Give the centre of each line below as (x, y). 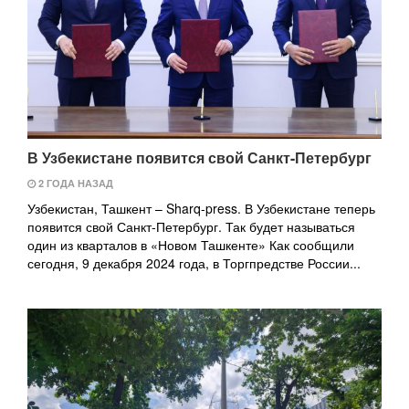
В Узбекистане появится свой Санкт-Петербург (199, 158)
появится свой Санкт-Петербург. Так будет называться (191, 227)
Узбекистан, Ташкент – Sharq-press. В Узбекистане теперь (201, 209)
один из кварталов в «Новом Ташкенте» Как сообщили (191, 245)
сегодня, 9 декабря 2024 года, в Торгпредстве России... (194, 263)
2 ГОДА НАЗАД (74, 184)
